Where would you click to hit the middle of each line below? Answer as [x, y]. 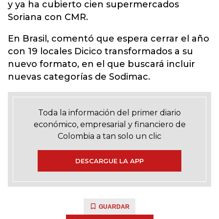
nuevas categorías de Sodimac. [79, 77]
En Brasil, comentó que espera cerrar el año [109, 39]
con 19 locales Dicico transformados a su [100, 51]
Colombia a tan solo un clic [109, 136]
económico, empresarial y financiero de [109, 124]
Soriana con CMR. [48, 17]
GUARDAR [114, 207]
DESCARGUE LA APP [109, 161]
